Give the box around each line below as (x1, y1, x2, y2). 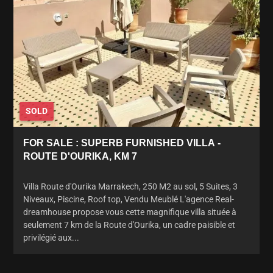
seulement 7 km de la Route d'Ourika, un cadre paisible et (23, 219, 235, 230)
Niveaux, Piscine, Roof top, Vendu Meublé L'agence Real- (23, 194, 234, 204)
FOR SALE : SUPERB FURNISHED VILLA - (23, 137, 221, 148)
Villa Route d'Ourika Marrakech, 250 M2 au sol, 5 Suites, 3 (23, 181, 238, 191)
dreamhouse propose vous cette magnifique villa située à (23, 207, 236, 217)
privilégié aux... (23, 232, 79, 243)
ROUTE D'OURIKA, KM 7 (23, 151, 137, 161)
